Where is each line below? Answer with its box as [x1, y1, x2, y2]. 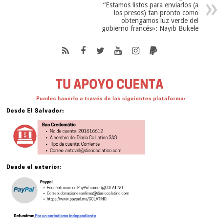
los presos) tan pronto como [113, 9, 198, 17]
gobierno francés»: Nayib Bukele [101, 24, 198, 33]
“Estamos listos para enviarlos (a [103, 1, 198, 9]
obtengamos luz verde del [121, 17, 198, 25]
